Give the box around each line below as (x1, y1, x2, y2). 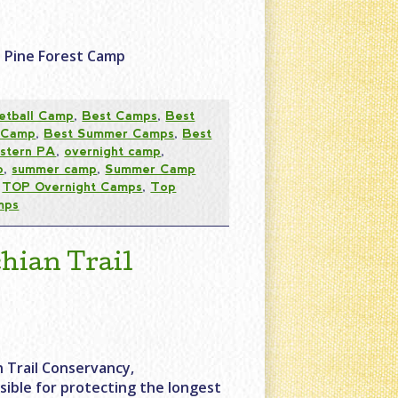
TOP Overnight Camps (2, 179, 143, 194)
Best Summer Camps (44, 125, 175, 140)
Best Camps (82, 107, 158, 123)
